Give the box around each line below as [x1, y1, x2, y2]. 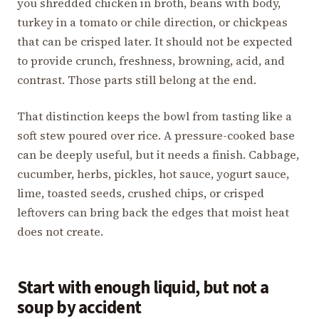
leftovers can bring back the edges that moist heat [17, 204, 289, 220]
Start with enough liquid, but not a [17, 275, 268, 300]
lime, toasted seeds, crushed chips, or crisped [17, 184, 264, 201]
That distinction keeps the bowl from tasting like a [17, 108, 292, 124]
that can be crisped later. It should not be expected [17, 33, 293, 49]
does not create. [17, 223, 103, 239]
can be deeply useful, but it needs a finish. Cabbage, [17, 146, 299, 162]
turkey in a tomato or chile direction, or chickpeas [17, 14, 288, 30]
